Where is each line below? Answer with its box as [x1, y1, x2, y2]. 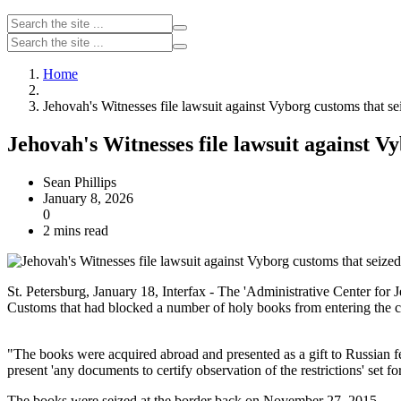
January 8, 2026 [43, 190, 133, 206]
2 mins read [43, 222, 108, 238]
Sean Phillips [43, 174, 116, 190]
